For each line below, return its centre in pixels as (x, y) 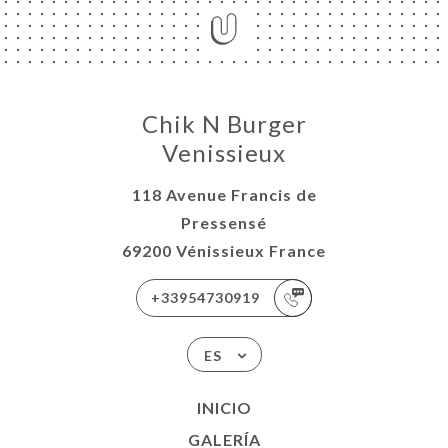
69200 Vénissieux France (224, 251)
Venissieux (224, 153)
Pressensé (224, 223)
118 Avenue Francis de (224, 195)
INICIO (224, 408)
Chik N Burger (224, 124)
